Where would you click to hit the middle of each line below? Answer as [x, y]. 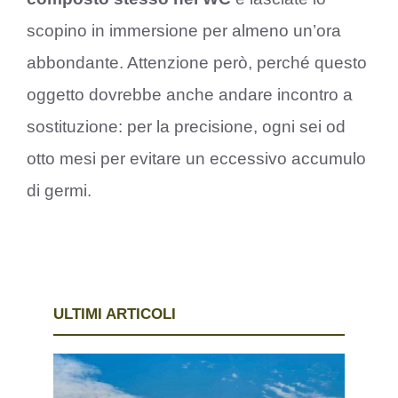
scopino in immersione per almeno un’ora [184, 30]
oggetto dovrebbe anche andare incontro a [190, 94]
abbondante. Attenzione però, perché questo [197, 62]
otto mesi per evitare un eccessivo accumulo [196, 158]
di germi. [59, 190]
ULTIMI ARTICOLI [115, 314]
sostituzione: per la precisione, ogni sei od [186, 126]
